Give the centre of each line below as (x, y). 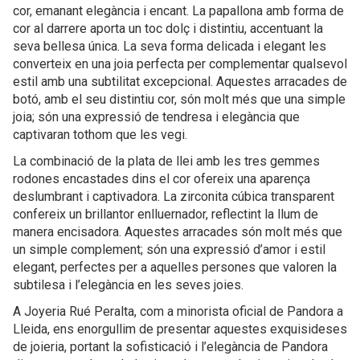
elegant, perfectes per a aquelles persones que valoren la (175, 267)
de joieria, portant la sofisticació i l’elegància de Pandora (170, 347)
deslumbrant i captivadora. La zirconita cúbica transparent (174, 196)
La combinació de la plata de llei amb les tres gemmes (166, 161)
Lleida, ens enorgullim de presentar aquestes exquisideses (180, 329)
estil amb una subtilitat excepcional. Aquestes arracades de (180, 82)
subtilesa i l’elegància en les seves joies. (128, 285)
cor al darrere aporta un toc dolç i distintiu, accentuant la (168, 29)
